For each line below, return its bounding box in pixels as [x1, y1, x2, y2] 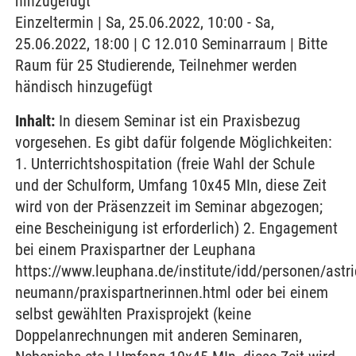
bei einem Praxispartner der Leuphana [15, 240, 256, 259]
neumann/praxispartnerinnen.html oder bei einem [15, 283, 328, 302]
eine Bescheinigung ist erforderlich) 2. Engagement [15, 219, 338, 238]
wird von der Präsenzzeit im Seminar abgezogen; [15, 197, 323, 216]
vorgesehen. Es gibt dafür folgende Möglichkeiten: [15, 133, 332, 152]
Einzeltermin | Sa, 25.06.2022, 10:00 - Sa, [15, 13, 274, 32]
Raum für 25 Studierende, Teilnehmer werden [15, 56, 297, 75]
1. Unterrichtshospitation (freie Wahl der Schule [15, 154, 315, 173]
